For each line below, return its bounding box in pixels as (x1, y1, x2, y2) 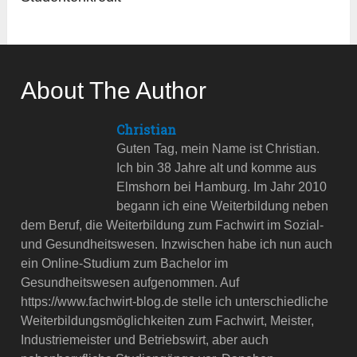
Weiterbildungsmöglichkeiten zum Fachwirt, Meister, (21, 314, 315, 328)
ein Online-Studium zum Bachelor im (21, 257, 229, 271)
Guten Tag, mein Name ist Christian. (116, 142, 320, 156)
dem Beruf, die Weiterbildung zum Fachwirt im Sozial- (21, 218, 324, 233)
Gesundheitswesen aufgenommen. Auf (21, 276, 240, 290)
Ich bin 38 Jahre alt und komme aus (116, 161, 317, 175)
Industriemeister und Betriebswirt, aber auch (21, 333, 269, 347)
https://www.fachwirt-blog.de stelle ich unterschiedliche (21, 295, 329, 309)
